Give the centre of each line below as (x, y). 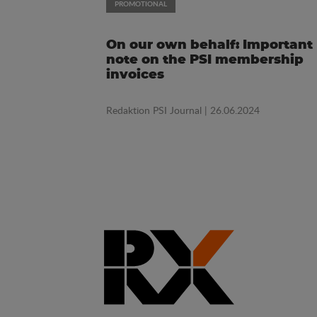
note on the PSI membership (205, 60)
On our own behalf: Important (209, 46)
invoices (135, 75)
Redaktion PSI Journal (154, 110)
